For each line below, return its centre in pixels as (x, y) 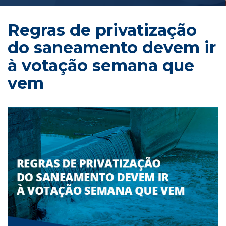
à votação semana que (101, 65)
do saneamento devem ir (112, 48)
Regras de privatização (102, 30)
